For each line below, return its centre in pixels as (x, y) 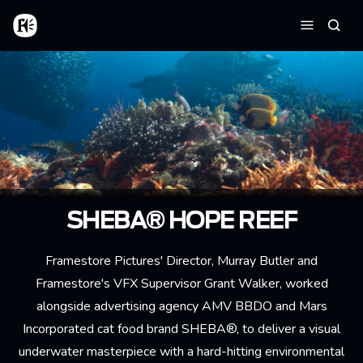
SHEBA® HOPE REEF (181, 222)
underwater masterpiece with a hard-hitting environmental (181, 351)
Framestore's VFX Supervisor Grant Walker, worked (181, 283)
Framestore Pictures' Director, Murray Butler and (181, 261)
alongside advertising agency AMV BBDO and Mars (181, 306)
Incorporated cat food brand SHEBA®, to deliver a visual (181, 329)
